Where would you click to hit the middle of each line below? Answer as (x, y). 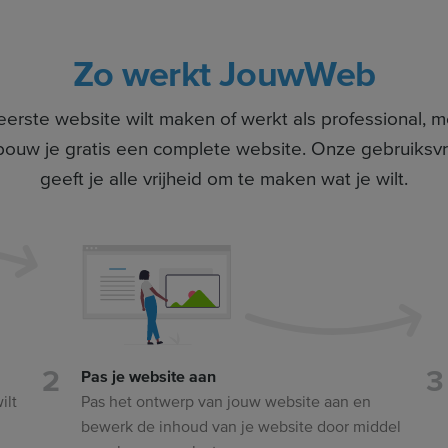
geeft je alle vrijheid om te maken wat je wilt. (224, 179)
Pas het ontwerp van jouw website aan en (226, 401)
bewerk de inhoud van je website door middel (241, 426)
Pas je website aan (149, 376)
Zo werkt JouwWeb (224, 74)
